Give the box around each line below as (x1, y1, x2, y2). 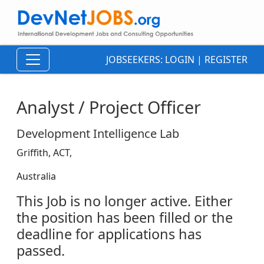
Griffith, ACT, (16, 146, 72, 160)
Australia (16, 170, 56, 183)
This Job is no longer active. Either (16, 192, 233, 211)
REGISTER (204, 53, 247, 67)
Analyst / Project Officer (16, 95, 201, 119)
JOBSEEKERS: (106, 53, 165, 67)
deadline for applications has (16, 225, 202, 244)
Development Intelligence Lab (16, 126, 179, 142)
